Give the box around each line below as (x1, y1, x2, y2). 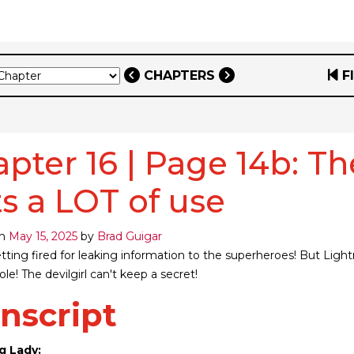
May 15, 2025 (9, 228, 77, 243)
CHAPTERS (143, 67, 215, 83)
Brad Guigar (97, 228, 162, 243)
